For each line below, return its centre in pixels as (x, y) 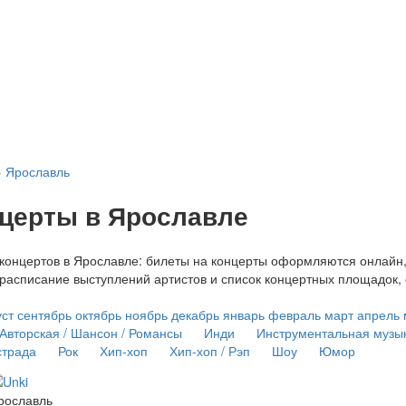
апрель (378, 314)
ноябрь (146, 314)
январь (243, 314)
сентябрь (44, 314)
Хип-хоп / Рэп (209, 350)
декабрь (195, 314)
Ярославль (37, 172)
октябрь (98, 314)
